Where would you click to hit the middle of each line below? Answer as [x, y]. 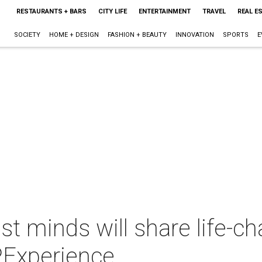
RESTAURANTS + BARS [51, 11]
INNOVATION [194, 35]
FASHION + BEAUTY [137, 35]
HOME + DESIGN [74, 35]
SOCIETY [27, 35]
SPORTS [235, 35]
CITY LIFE [112, 11]
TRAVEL [214, 11]
